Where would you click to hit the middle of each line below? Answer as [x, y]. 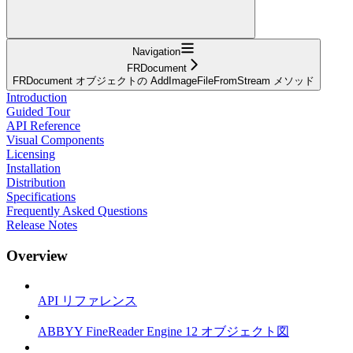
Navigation [156, 51]
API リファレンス [87, 301]
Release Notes [42, 225]
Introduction [37, 97]
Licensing [31, 154]
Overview [37, 255]
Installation [33, 168]
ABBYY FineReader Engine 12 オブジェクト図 [163, 332]
